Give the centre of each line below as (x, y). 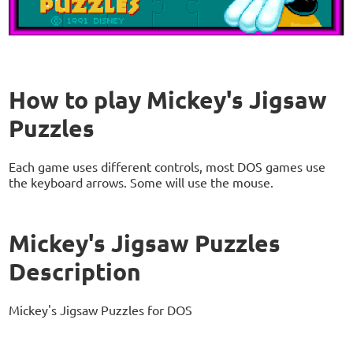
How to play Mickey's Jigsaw (168, 99)
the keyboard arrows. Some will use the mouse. (141, 182)
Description (75, 271)
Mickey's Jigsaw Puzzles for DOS (101, 309)
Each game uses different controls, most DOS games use (167, 166)
